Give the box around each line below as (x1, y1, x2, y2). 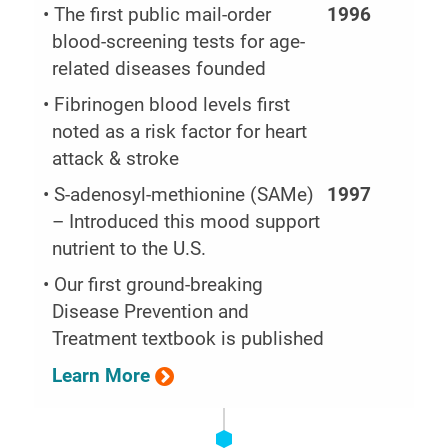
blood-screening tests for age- (52, 30, 306, 53)
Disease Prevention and (52, 301, 250, 324)
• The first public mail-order (43, 3, 272, 26)
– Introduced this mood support (52, 211, 321, 234)
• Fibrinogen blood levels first (43, 93, 291, 116)
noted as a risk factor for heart (52, 120, 308, 143)
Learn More (52, 364, 151, 387)
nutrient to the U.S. (52, 238, 207, 261)
